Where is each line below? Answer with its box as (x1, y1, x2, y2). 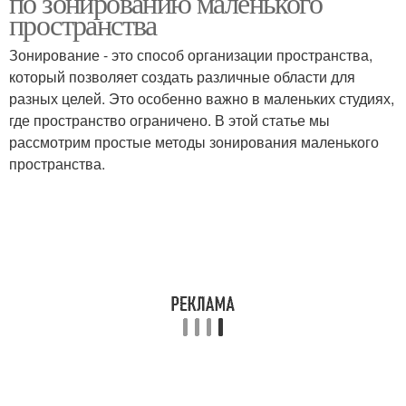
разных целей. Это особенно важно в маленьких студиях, (9, 88, 394, 109)
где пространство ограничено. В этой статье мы (9, 110, 330, 130)
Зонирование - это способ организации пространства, (9, 44, 372, 65)
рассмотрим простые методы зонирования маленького (9, 131, 379, 152)
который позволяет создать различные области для (9, 66, 355, 87)
